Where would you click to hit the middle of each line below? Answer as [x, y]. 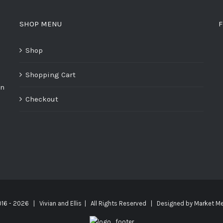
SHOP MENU [41, 24]
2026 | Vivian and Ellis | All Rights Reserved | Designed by [104, 203]
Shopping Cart [51, 75]
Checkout [42, 99]
